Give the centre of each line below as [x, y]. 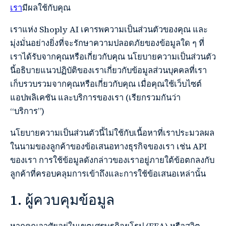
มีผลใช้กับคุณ [46, 8]
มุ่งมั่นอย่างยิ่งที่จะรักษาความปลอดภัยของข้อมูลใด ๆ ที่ [107, 43]
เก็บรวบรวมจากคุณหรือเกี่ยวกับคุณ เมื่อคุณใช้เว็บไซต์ [106, 84]
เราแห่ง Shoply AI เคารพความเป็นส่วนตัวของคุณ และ [109, 30]
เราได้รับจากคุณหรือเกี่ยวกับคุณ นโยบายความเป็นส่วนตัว [113, 57]
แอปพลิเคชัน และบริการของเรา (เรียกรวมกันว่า [95, 98]
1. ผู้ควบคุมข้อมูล [62, 200]
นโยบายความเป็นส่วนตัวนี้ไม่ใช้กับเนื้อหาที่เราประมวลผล [112, 133]
